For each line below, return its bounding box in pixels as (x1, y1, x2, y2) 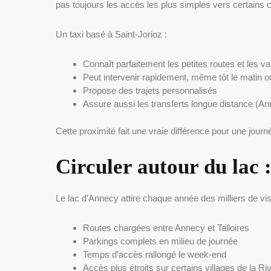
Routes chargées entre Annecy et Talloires (83, 222, 249, 233)
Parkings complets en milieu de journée (83, 235, 238, 246)
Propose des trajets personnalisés (83, 85, 217, 96)
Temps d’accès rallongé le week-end (83, 249, 226, 260)
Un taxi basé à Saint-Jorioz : (56, 29, 167, 40)
